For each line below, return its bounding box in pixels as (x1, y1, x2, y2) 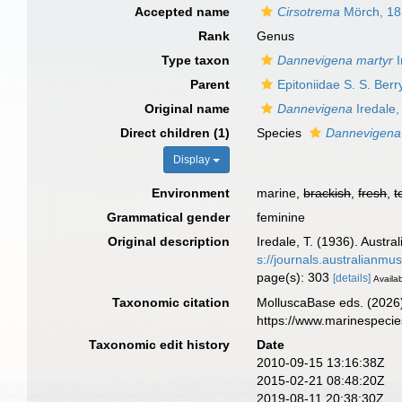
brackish (303, 186, 352, 200)
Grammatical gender (107, 210, 231, 224)
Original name (144, 101, 231, 116)
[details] (333, 272, 371, 284)
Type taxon (162, 53, 231, 67)
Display (173, 153, 214, 166)
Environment (152, 186, 231, 200)
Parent (190, 77, 231, 92)
